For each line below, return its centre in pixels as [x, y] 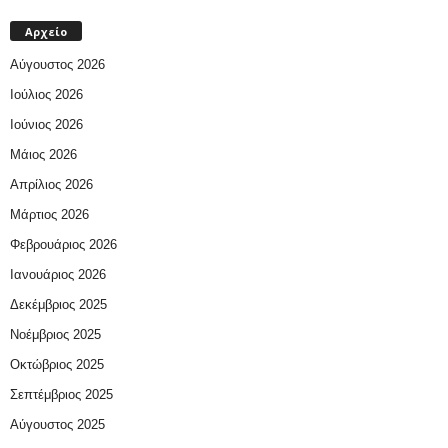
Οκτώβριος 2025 [57, 365]
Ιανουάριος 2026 [58, 275]
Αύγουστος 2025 [57, 425]
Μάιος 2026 [43, 155]
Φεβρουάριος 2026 [63, 245]
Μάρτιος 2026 [49, 215]
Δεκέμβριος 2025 [58, 305]
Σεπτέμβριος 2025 [61, 395]
